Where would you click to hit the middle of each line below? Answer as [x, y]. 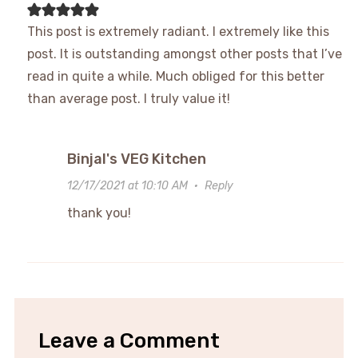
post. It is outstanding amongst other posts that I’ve [184, 54]
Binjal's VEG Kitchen [136, 159]
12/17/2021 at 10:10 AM [127, 185]
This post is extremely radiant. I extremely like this [178, 31]
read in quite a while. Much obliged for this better [175, 76]
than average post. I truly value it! [128, 98]
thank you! [99, 213]
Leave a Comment [129, 340]
